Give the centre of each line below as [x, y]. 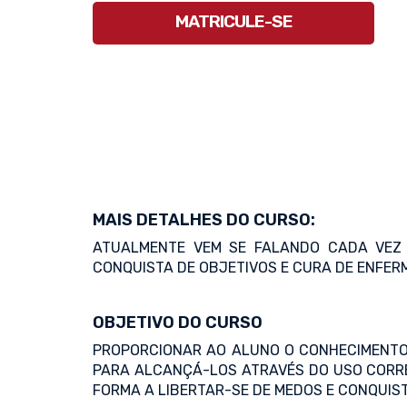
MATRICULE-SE [233, 21]
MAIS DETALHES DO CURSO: [204, 220]
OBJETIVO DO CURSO [178, 323]
